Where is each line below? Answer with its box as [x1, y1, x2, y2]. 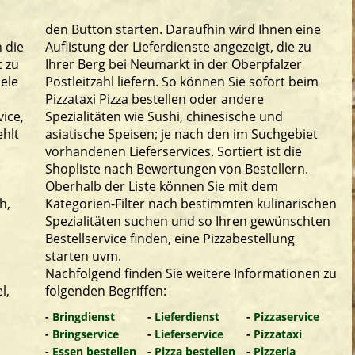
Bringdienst [52, 309, 115, 324]
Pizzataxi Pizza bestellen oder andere [45, 90, 264, 108]
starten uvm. [45, 247, 121, 265]
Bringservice [52, 326, 119, 342]
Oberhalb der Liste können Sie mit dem [45, 177, 278, 195]
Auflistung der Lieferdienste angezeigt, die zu [45, 38, 311, 55]
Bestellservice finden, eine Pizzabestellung [45, 230, 295, 247]
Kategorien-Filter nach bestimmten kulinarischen [45, 195, 337, 212]
